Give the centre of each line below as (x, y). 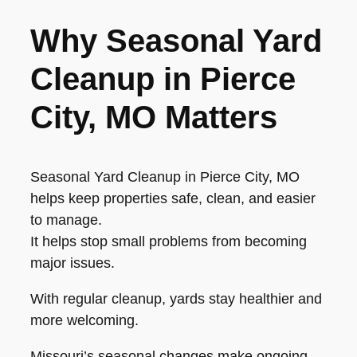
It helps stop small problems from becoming (169, 241)
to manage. (66, 220)
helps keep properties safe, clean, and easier (173, 198)
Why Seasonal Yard (176, 40)
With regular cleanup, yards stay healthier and (176, 298)
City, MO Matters (154, 117)
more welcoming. (84, 320)
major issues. (73, 263)
